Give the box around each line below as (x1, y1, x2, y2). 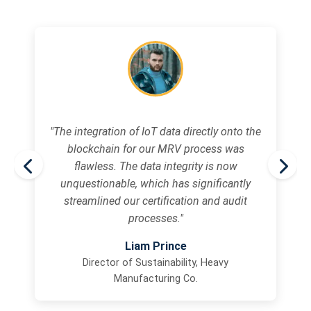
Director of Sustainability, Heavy (83, 257, 228, 269)
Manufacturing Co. (113, 273, 198, 285)
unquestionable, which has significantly (60, 177, 251, 191)
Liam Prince (124, 239, 187, 253)
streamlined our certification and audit (64, 194, 247, 208)
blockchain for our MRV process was (67, 142, 244, 156)
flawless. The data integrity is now (74, 160, 237, 174)
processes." (128, 212, 183, 226)
